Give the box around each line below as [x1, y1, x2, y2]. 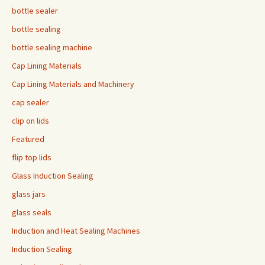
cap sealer [12, 97, 49, 108]
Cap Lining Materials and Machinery [12, 79, 134, 89]
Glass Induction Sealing [12, 170, 93, 181]
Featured [12, 134, 44, 144]
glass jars [12, 189, 46, 199]
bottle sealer [12, 5, 58, 16]
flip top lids [12, 152, 51, 163]
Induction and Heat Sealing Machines [12, 225, 140, 236]
